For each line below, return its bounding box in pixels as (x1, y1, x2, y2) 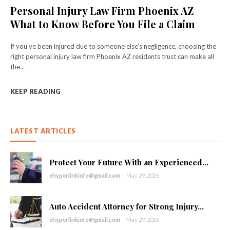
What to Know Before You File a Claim (10, 16, 195, 31)
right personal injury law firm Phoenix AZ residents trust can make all (10, 52, 214, 61)
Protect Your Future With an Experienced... (49, 157, 209, 167)
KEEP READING (10, 87, 61, 95)
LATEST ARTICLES (10, 126, 76, 135)
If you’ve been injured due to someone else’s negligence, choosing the (10, 42, 216, 50)
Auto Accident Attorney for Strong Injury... (49, 201, 204, 212)
